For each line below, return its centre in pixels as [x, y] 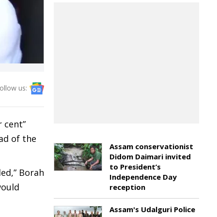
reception [127, 187]
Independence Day [143, 177]
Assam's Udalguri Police [152, 209]
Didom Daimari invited [150, 156]
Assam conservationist [151, 146]
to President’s [135, 167]
